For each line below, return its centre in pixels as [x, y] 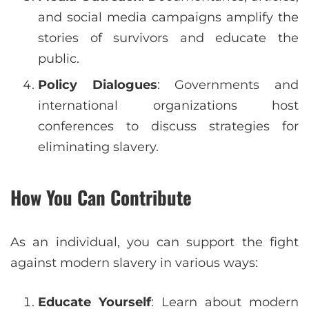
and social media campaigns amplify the [168, 18]
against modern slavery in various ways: [134, 263]
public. [59, 59]
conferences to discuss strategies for [168, 127]
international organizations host [168, 106]
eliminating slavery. [98, 147]
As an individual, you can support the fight [154, 242]
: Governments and [228, 85]
